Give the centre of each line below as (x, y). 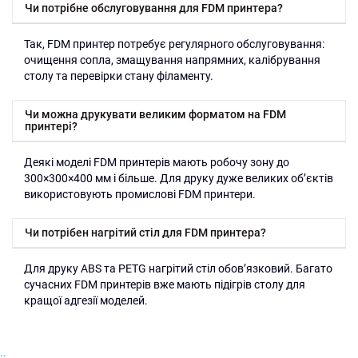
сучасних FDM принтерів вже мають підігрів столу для (165, 284)
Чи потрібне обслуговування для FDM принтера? (154, 8)
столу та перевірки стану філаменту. (119, 76)
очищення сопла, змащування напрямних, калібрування (172, 60)
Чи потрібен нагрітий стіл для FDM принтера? (145, 233)
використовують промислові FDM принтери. (140, 194)
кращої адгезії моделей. (86, 300)
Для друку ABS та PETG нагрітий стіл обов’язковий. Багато (178, 268)
